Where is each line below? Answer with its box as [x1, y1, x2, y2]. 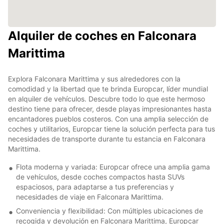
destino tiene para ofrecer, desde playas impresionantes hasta [8, 104, 211, 113]
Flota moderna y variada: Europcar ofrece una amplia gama [16, 162, 210, 171]
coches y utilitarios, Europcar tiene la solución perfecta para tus [8, 124, 215, 133]
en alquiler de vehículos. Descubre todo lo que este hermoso [8, 94, 205, 103]
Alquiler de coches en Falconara [8, 28, 196, 43]
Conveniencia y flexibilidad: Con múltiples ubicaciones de [16, 206, 203, 215]
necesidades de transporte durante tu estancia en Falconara [8, 134, 205, 143]
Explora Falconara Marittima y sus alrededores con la [8, 74, 180, 83]
